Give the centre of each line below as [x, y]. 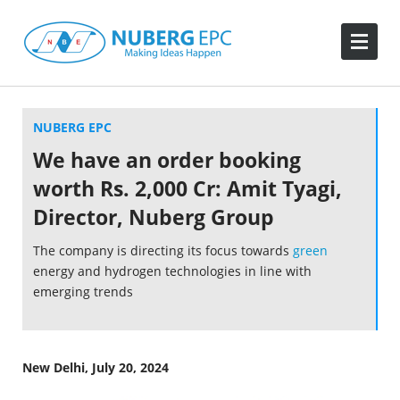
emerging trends [83, 292]
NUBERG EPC [72, 127]
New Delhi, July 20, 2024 [96, 367]
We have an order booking [167, 160]
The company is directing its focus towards [163, 250]
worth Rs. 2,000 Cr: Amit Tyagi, [187, 188]
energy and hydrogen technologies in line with [172, 271]
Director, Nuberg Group [154, 217]
